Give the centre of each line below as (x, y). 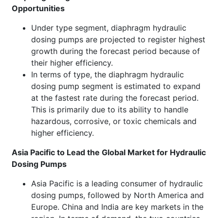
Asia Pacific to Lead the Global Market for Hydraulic (109, 152)
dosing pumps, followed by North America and (118, 195)
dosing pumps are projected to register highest (118, 39)
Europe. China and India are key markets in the (117, 207)
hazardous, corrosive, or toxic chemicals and (114, 121)
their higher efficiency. (72, 63)
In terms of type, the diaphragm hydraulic (108, 74)
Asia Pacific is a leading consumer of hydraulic (117, 183)
